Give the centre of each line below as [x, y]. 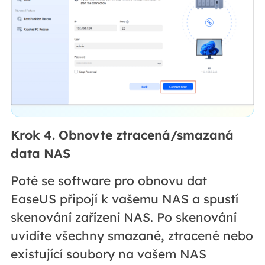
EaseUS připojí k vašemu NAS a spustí [124, 199]
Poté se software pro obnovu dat [109, 181]
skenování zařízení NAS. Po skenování [123, 217]
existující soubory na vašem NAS [108, 254]
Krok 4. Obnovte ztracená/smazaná [122, 135]
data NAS [40, 153]
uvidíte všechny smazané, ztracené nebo [132, 236]
